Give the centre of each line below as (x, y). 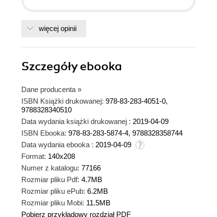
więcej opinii (58, 29)
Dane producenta (48, 90)
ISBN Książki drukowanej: (62, 101)
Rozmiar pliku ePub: (53, 191)
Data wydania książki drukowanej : (76, 122)
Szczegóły (51, 67)
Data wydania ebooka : (57, 145)
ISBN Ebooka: (44, 133)
